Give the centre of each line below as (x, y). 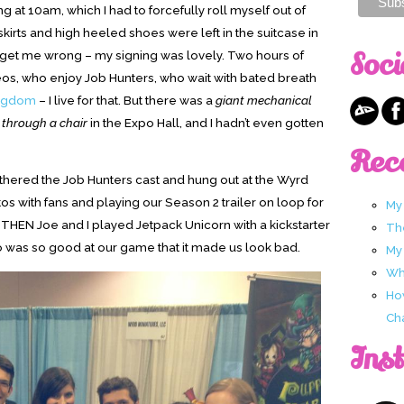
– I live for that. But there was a (126, 100)
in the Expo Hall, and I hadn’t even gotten (206, 122)
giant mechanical (264, 100)
